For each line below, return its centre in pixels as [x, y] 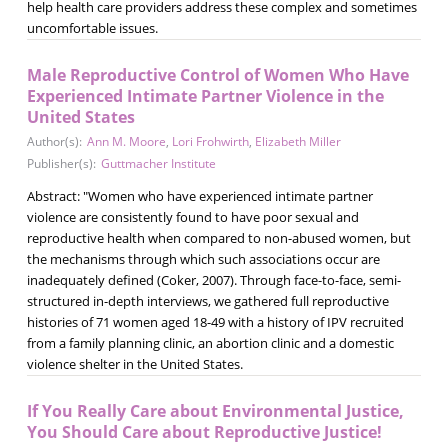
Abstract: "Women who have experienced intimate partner [199, 195]
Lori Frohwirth [210, 141]
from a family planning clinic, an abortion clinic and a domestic [210, 342]
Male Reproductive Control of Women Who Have [217, 74]
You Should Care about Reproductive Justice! [204, 431]
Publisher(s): [61, 163]
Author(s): [54, 141]
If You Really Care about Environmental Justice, [215, 410]
